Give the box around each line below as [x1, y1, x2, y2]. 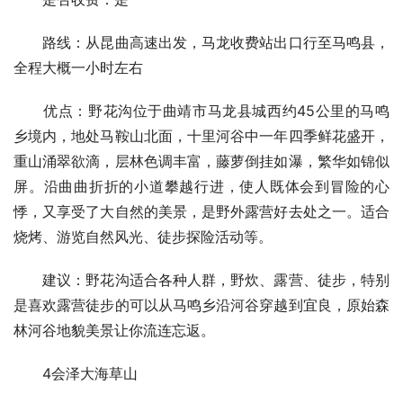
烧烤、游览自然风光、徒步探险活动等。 [13, 228, 273, 246]
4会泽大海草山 [13, 364, 138, 382]
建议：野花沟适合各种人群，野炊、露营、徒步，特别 [13, 271, 390, 289]
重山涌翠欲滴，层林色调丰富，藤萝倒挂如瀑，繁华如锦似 [13, 152, 390, 170]
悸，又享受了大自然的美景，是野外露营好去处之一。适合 [13, 202, 390, 220]
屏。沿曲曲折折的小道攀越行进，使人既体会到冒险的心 [13, 177, 390, 195]
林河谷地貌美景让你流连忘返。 [13, 321, 215, 339]
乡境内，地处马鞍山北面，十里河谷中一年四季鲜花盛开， [13, 127, 390, 145]
